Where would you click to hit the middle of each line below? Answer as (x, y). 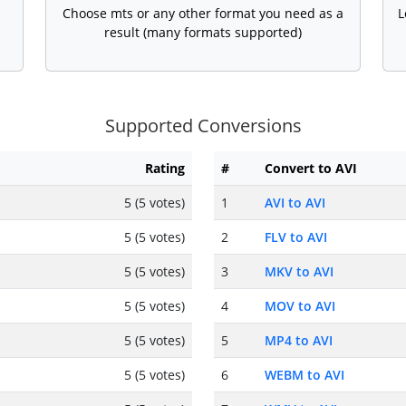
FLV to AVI (296, 237)
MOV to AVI (300, 306)
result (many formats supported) (203, 33)
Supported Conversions (203, 126)
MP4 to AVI (299, 341)
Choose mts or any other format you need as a (203, 14)
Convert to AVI (311, 169)
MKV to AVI (299, 272)
